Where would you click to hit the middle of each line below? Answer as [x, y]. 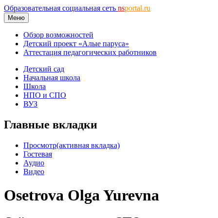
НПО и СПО [45, 95]
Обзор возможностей [58, 35]
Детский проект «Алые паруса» [76, 44]
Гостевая [38, 154]
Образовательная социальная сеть [61, 8]
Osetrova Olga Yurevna [82, 195]
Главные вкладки [51, 124]
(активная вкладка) [88, 145]
